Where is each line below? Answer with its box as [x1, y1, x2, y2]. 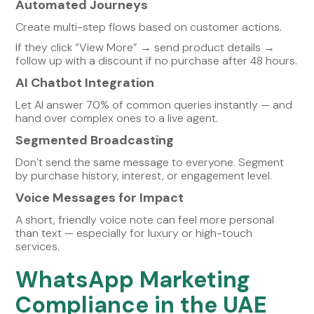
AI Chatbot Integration [15, 74, 155, 91]
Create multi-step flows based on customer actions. [15, 19, 282, 34]
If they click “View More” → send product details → [15, 39, 275, 55]
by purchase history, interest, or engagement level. [15, 168, 273, 183]
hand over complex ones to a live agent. [15, 110, 219, 125]
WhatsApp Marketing [15, 264, 251, 294]
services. [15, 238, 60, 254]
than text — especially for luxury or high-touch [15, 225, 253, 240]
